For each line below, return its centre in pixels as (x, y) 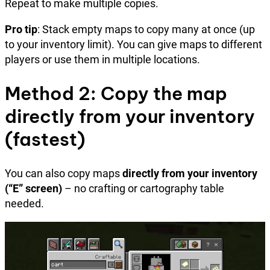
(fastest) (45, 139)
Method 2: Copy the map (116, 93)
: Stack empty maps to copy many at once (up (146, 30)
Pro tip (21, 30)
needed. (24, 203)
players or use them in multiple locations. (102, 60)
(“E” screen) (33, 188)
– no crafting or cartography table (143, 188)
